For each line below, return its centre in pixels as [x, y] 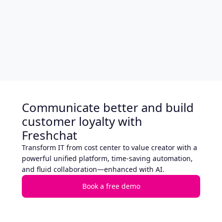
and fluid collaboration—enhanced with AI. [93, 169]
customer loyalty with [82, 121]
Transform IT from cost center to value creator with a [110, 147]
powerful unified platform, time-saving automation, [107, 158]
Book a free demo [111, 186]
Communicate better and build [108, 107]
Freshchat [50, 135]
